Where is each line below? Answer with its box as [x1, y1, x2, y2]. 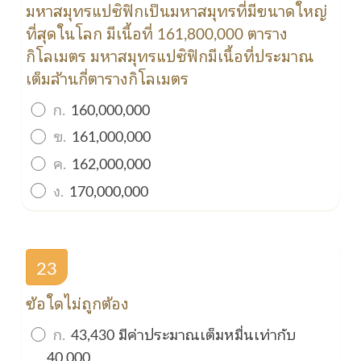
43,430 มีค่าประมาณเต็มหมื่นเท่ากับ [66, 322, 296, 344]
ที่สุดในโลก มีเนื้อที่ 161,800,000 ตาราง [26, 22, 288, 44]
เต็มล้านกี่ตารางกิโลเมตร [26, 67, 189, 89]
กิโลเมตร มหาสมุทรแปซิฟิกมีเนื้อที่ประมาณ [26, 44, 314, 66]
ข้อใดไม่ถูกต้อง [26, 292, 130, 313]
